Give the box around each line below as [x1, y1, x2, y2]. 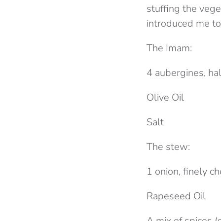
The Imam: [147, 41, 192, 55]
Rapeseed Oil [147, 189, 206, 203]
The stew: [147, 140, 190, 153]
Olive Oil [147, 91, 184, 104]
